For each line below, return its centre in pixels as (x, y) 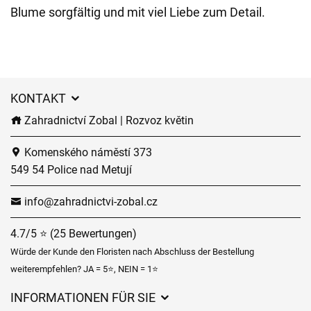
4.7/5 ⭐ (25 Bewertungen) (74, 234)
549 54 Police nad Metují (71, 170)
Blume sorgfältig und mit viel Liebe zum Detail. (138, 12)
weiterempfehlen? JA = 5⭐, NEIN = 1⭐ (84, 269)
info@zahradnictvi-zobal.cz (90, 202)
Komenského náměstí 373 (87, 152)
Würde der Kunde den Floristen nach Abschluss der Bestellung (132, 252)
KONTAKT (40, 98)
